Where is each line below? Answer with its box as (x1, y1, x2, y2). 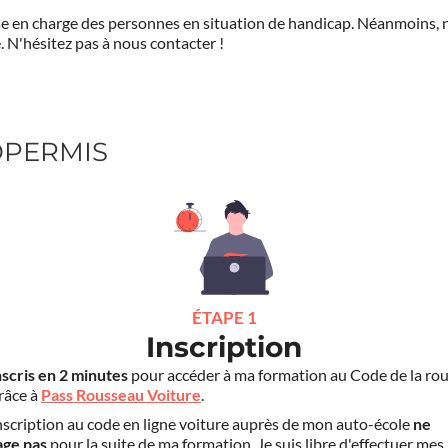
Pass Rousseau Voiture (41, 385, 201, 404)
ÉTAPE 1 (191, 307, 257, 327)
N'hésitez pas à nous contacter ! (4, 33, 224, 52)
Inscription (146, 329, 302, 364)
